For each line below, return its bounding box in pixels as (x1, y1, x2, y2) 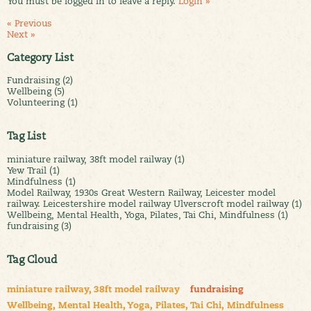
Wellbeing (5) (7, 85, 65, 97)
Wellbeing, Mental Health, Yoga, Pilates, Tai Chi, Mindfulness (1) (7, 208, 288, 220)
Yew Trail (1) (7, 164, 60, 176)
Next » (7, 28, 35, 40)
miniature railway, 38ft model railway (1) (7, 153, 185, 165)
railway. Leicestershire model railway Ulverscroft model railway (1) (7, 197, 302, 209)
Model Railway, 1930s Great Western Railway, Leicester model (7, 186, 276, 198)
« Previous (7, 17, 52, 29)
